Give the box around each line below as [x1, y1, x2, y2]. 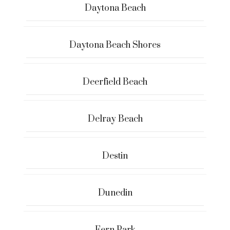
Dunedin [98, 187, 132, 199]
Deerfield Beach [83, 76, 147, 88]
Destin [102, 150, 128, 162]
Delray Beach [87, 113, 143, 125]
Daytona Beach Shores [69, 39, 161, 51]
